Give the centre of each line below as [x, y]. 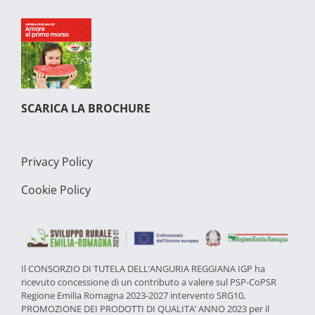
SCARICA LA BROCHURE [85, 108]
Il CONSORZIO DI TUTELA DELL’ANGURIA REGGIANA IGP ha [143, 269]
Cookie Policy [56, 189]
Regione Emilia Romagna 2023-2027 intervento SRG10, [133, 295]
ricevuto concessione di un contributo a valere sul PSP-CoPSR [148, 282]
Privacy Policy [57, 161]
